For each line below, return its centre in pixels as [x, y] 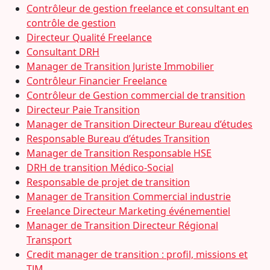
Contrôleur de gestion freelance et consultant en [138, 8]
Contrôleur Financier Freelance [97, 81]
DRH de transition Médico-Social [100, 168]
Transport [49, 240]
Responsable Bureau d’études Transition [118, 139]
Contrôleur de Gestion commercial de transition [136, 95]
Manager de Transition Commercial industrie [129, 196]
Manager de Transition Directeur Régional [122, 225]
